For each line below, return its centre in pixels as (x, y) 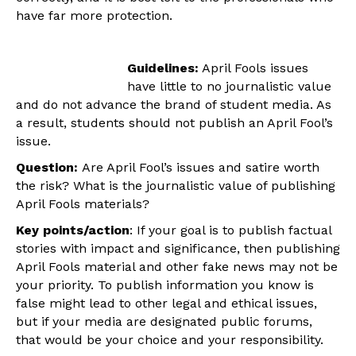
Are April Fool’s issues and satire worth (201, 167)
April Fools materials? (83, 203)
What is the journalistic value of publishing (204, 185)
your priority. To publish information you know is (165, 284)
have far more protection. (94, 15)
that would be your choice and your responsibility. (170, 339)
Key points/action (73, 230)
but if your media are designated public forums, (164, 321)
